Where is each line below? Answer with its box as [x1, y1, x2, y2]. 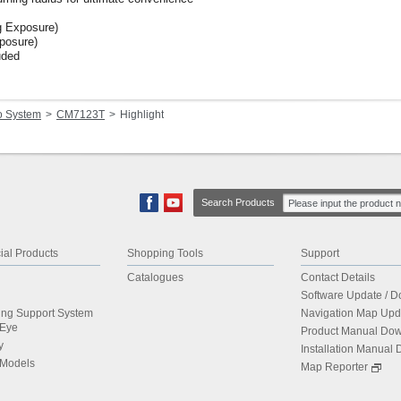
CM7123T [56, 108, 105, 121]
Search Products [201, 197, 275, 208]
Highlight [120, 108, 164, 121]
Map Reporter [301, 361, 368, 373]
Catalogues [127, 271, 183, 284]
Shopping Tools [127, 247, 203, 260]
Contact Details [301, 271, 375, 284]
